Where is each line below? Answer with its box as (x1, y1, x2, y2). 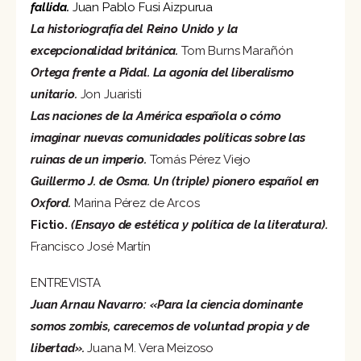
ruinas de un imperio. (31, 151, 147, 167)
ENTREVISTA (31, 275, 101, 290)
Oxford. (31, 195, 71, 210)
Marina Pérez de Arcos (70, 195, 200, 210)
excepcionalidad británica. (31, 43, 179, 58)
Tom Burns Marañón (178, 43, 293, 58)
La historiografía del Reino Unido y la (31, 21, 239, 36)
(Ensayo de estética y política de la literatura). (67, 217, 328, 232)
